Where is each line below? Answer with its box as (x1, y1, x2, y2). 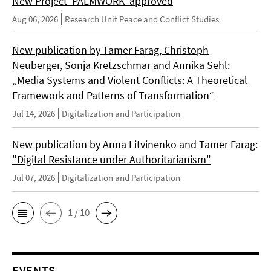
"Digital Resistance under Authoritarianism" (12, 152, 211, 166)
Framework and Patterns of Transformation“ (12, 88, 214, 102)
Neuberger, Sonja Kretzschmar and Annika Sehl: (12, 57, 230, 72)
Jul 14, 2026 (12, 107, 55, 119)
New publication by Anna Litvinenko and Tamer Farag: (12, 137, 258, 151)
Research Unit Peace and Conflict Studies (65, 13, 219, 25)
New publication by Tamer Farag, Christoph (12, 42, 209, 57)
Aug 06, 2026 (12, 13, 58, 25)
